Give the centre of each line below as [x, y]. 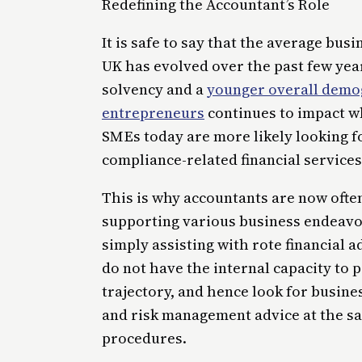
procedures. [144, 339]
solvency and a [154, 89]
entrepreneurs [153, 112]
